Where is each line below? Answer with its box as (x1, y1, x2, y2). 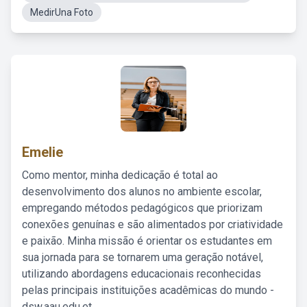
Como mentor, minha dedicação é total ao (22, 169, 218, 182)
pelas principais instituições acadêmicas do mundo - (22, 284, 274, 297)
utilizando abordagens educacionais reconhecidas (22, 267, 261, 280)
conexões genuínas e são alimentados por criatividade (22, 218, 283, 231)
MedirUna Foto (30, 7, 93, 18)
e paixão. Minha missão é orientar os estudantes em (22, 234, 272, 247)
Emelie (22, 144, 63, 160)
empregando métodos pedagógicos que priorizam (22, 201, 262, 214)
